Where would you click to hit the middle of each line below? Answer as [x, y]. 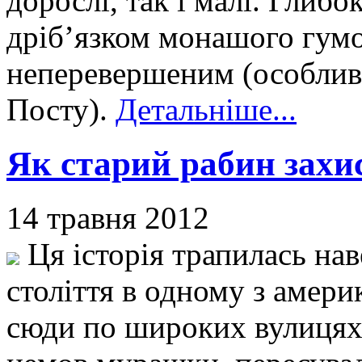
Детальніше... [206, 110]
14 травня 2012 [108, 218]
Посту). [61, 110]
